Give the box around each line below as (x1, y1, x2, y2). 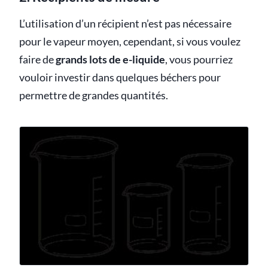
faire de (19, 53, 56, 66)
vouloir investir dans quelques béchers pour (19, 71, 221, 84)
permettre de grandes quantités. (19, 89, 168, 102)
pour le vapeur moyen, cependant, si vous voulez (19, 35, 240, 48)
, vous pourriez (165, 53, 233, 66)
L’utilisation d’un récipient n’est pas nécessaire (19, 17, 232, 31)
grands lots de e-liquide (56, 53, 165, 66)
